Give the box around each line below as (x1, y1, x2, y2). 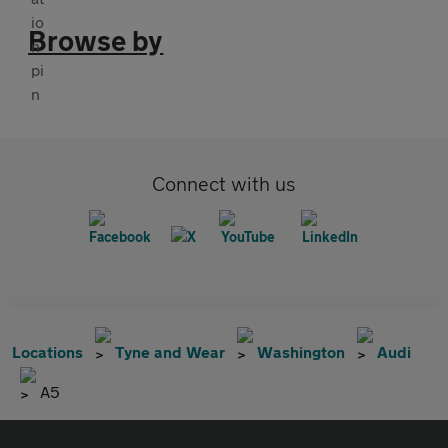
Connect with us (152, 171, 296, 195)
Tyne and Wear (115, 341, 225, 361)
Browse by (28, 23, 164, 57)
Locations (12, 341, 83, 361)
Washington (257, 341, 345, 361)
